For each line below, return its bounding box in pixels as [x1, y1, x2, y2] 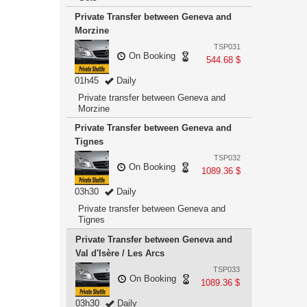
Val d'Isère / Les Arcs [75, 248, 164, 258]
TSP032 [214, 153, 241, 162]
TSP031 [214, 42, 241, 51]
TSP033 [213, 265, 240, 273]
